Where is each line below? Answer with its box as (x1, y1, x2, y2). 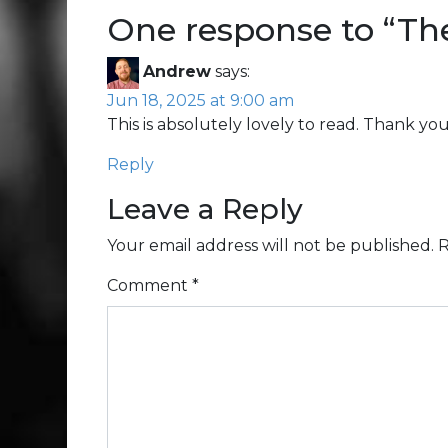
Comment (107, 276, 192, 296)
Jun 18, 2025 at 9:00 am (107, 91, 294, 111)
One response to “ (107, 10, 397, 50)
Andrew (143, 62, 211, 82)
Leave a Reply (107, 192, 303, 227)
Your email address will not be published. (107, 236, 434, 256)
